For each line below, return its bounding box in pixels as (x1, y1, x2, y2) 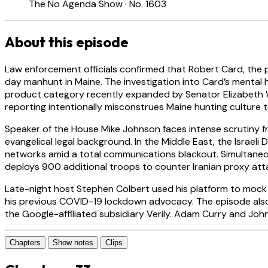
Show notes (53, 238, 93, 248)
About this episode (5, 33, 129, 51)
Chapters (10, 238, 41, 248)
